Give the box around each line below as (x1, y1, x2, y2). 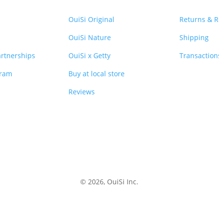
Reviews (68, 87, 95, 96)
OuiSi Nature (68, 32, 111, 42)
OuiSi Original (68, 14, 115, 24)
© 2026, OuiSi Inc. (80, 177, 139, 187)
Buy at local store (68, 68, 125, 78)
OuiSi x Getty (68, 50, 111, 60)
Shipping (179, 32, 209, 42)
